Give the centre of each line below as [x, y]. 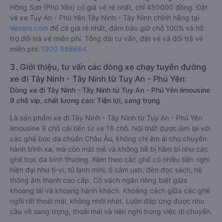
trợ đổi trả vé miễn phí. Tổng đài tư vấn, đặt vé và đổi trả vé [107, 38]
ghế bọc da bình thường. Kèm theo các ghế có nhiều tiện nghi [110, 159]
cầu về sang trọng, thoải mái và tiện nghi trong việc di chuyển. [111, 211]
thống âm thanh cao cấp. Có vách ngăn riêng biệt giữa [99, 180]
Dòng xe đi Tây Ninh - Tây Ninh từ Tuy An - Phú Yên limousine [110, 90]
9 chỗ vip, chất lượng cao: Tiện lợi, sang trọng [85, 100]
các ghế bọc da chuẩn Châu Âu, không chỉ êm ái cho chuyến [108, 139]
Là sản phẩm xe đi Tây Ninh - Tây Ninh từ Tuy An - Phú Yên [106, 118]
